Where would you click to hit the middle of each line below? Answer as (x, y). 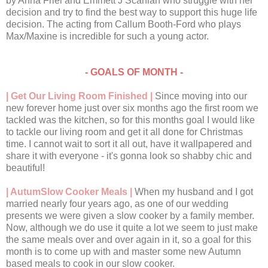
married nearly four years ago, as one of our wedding (117, 204)
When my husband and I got (194, 192)
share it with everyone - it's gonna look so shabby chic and (129, 156)
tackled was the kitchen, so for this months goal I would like (130, 120)
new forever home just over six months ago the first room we (132, 108)
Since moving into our (201, 96)
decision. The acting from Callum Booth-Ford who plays (124, 25)
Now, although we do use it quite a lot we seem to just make (132, 228)
